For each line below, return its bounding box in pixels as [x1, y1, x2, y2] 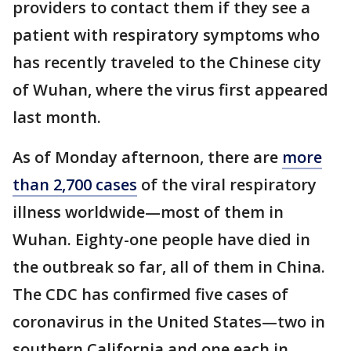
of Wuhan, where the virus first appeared [13, 79, 328, 101]
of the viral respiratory [137, 174, 317, 196]
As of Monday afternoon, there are [13, 147, 282, 168]
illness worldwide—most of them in [13, 201, 284, 223]
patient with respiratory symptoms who [13, 24, 320, 46]
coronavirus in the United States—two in [13, 311, 325, 333]
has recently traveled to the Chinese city [13, 52, 321, 74]
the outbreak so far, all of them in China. [13, 256, 329, 278]
